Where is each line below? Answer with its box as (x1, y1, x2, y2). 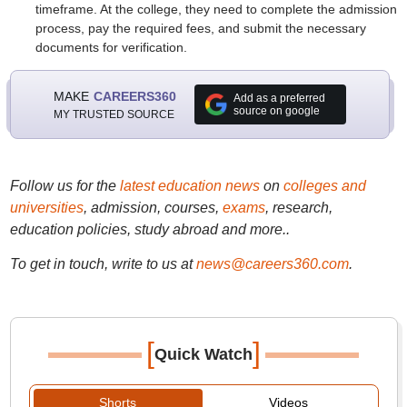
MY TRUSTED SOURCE (53, 107, 174, 121)
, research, (264, 200, 333, 215)
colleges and (283, 178, 366, 194)
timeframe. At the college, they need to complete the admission (35, 2, 397, 16)
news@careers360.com (195, 256, 349, 272)
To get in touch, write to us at (9, 256, 193, 272)
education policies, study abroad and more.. (9, 222, 290, 237)
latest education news (119, 178, 260, 194)
